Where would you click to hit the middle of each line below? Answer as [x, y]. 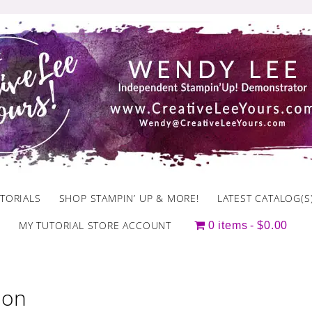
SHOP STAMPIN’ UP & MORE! [129, 198]
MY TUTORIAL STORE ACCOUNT [95, 225]
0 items [228, 225]
